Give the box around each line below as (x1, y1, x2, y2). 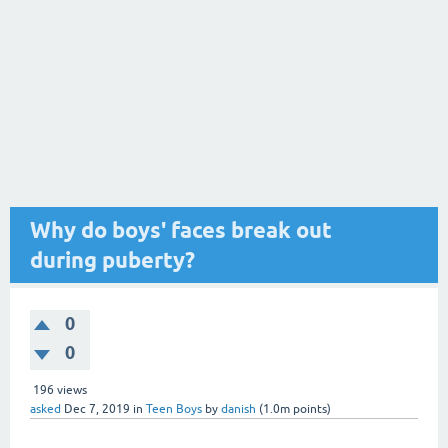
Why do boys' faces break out (30, 217, 332, 243)
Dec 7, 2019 (64, 402, 130, 416)
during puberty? (30, 247, 195, 273)
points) (290, 402, 331, 416)
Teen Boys (146, 402, 202, 416)
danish (221, 402, 256, 416)
